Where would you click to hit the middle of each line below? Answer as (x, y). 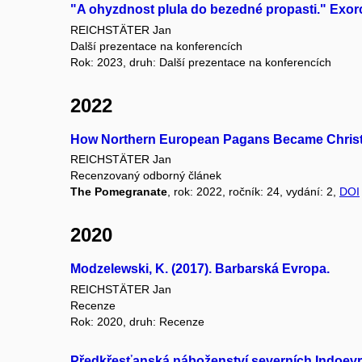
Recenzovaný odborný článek (146, 176)
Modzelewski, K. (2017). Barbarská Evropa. (200, 269)
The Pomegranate (119, 192)
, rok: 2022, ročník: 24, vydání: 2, (253, 192)
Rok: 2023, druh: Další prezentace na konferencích (201, 62)
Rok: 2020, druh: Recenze (137, 321)
